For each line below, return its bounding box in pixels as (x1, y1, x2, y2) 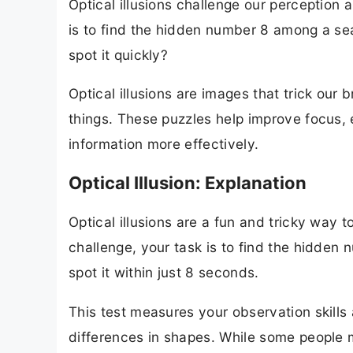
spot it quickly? (69, 46, 169, 63)
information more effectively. (69, 136, 259, 153)
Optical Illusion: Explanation (69, 173, 307, 194)
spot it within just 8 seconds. (69, 264, 259, 281)
